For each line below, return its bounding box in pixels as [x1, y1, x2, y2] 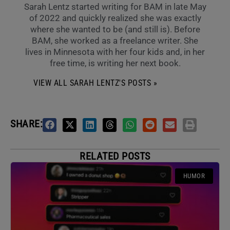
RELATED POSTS [80, 150, 150, 163]
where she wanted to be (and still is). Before [30, 24, 200, 34]
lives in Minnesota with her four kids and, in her [25, 46, 205, 57]
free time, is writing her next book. [49, 57, 181, 68]
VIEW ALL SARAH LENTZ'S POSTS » [33, 78, 157, 88]
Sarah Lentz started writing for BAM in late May [24, 1, 206, 12]
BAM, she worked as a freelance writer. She [32, 35, 198, 46]
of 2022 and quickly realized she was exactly [29, 12, 201, 23]
